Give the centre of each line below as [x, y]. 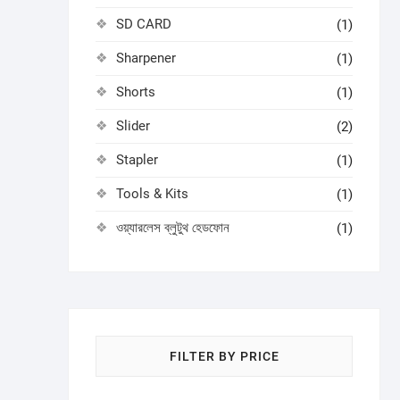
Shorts [136, 92]
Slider [133, 126]
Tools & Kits [152, 194]
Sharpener [146, 58]
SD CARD [144, 24]
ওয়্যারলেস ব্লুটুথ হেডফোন [173, 228]
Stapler [137, 160]
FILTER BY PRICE [224, 356]
